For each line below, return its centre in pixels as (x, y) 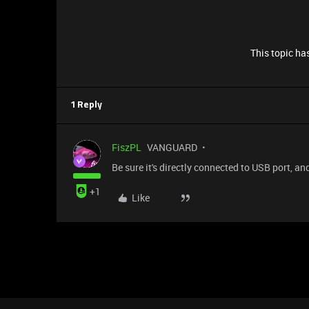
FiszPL (127, 147)
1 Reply (86, 105)
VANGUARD (172, 147)
